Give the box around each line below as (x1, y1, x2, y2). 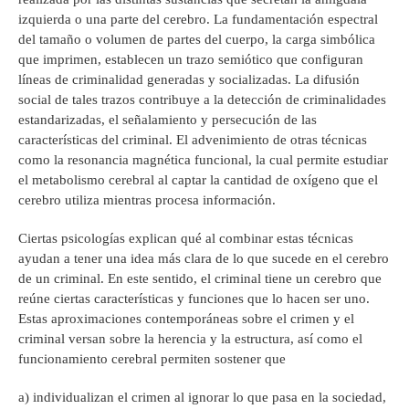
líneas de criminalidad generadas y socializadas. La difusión (18, 72, 360, 88)
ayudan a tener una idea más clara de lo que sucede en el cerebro (18, 251, 389, 267)
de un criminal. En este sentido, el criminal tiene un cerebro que (18, 271, 382, 287)
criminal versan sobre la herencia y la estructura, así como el (18, 331, 362, 347)
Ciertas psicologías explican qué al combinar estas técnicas (18, 231, 353, 246)
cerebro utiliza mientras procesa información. (18, 193, 276, 208)
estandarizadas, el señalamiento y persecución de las (18, 112, 317, 128)
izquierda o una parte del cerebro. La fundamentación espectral (18, 12, 378, 27)
